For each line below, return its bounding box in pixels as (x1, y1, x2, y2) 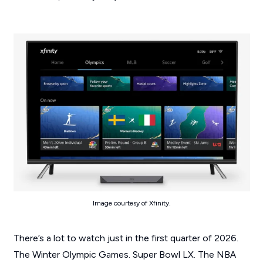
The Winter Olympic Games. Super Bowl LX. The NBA (13, 249, 236, 261)
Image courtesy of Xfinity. (92, 199, 171, 208)
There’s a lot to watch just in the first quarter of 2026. (13, 232, 238, 244)
